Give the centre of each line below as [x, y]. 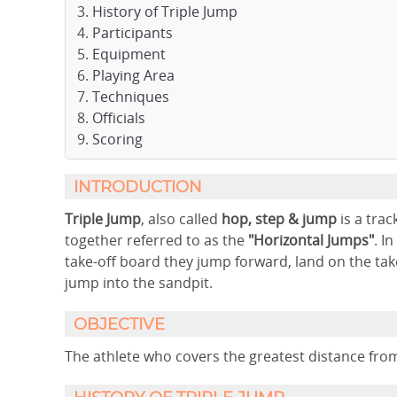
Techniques [131, 97]
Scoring [117, 139]
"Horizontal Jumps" [311, 240]
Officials [119, 118]
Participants [132, 33]
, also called [181, 219]
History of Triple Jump [165, 12]
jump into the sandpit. [140, 283]
